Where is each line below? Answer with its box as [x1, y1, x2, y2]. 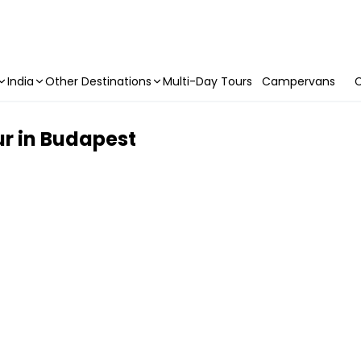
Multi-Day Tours [163, 73, 252, 89]
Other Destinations [45, 73, 151, 89]
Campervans [262, 73, 335, 89]
